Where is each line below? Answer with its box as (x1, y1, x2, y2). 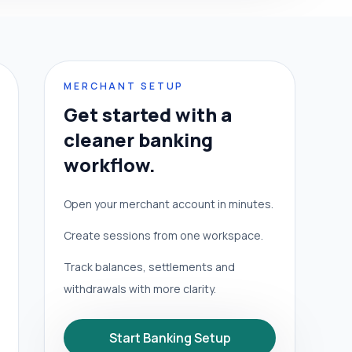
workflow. (64, 152, 156, 178)
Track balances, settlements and (64, 259, 235, 275)
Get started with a (64, 101, 232, 128)
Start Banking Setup (108, 329, 231, 347)
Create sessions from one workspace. (64, 228, 263, 244)
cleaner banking (64, 126, 213, 153)
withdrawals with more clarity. (64, 281, 216, 297)
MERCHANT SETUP (64, 79, 185, 93)
